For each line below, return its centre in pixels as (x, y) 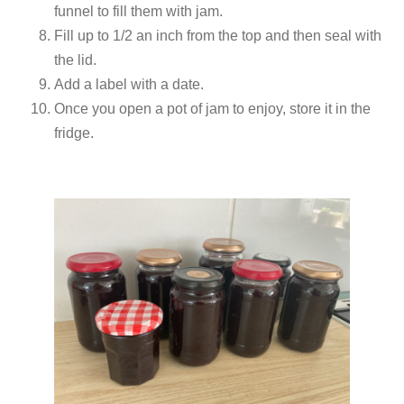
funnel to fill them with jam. (138, 12)
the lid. (75, 60)
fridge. (74, 133)
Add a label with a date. (129, 85)
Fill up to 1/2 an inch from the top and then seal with (218, 36)
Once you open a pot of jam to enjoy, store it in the (212, 109)
